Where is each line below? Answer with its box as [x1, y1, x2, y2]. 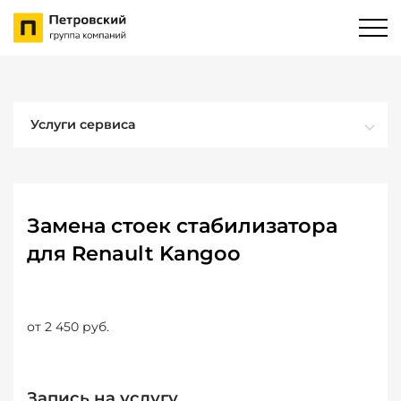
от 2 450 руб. [27, 319, 109, 335]
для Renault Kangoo [27, 241, 241, 266]
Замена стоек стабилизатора [27, 213, 337, 238]
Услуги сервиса [30, 116, 136, 132]
